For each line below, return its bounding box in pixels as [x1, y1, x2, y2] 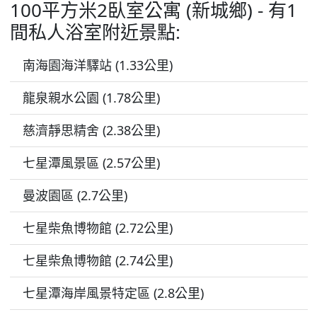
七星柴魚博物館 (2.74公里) [22, 252, 173, 270]
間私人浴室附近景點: [9, 19, 180, 45]
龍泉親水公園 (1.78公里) [22, 89, 160, 107]
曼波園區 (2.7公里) [22, 187, 127, 204]
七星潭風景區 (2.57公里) [22, 154, 160, 172]
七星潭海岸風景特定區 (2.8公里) [22, 284, 204, 302]
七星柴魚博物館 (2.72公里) [22, 219, 173, 237]
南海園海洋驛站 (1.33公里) [22, 57, 173, 74]
